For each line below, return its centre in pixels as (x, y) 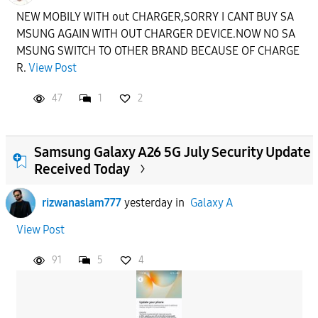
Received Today (82, 169)
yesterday (148, 202)
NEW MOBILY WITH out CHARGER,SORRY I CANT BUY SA (155, 16)
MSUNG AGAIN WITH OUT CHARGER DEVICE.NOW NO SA (155, 33)
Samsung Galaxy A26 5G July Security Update (172, 152)
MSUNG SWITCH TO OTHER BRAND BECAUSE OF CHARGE (158, 50)
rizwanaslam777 (81, 202)
